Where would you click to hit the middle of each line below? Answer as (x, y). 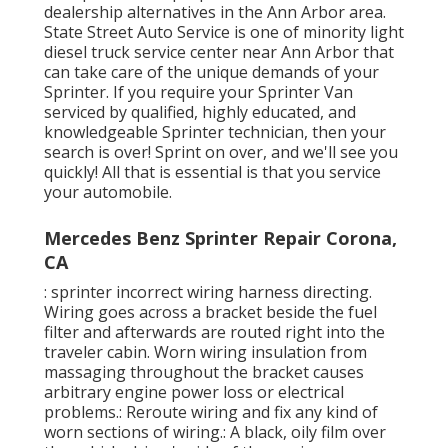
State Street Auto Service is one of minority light (224, 31)
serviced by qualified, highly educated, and (200, 111)
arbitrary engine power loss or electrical (194, 391)
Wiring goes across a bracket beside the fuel (210, 311)
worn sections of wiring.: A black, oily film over (215, 431)
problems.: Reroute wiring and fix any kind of (211, 411)
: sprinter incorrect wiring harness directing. (208, 291)
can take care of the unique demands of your (211, 71)
